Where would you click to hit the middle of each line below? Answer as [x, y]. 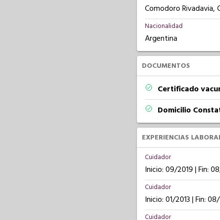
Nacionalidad [164, 26]
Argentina [161, 38]
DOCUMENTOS [166, 66]
